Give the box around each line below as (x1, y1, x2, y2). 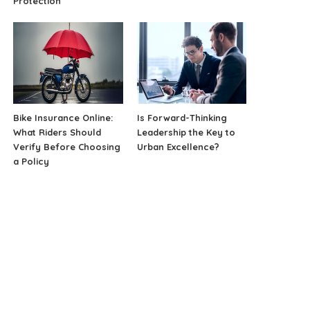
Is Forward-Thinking (136, 112, 227, 124)
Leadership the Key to (136, 127, 235, 138)
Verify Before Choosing (13, 141, 121, 153)
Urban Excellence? (136, 141, 219, 153)
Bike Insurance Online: (13, 112, 113, 124)
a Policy (13, 156, 50, 167)
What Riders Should (13, 127, 102, 138)
